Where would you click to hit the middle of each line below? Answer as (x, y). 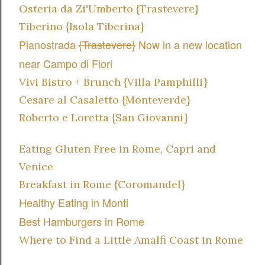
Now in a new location (189, 44)
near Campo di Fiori (66, 63)
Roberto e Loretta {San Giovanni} (104, 117)
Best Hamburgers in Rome (82, 221)
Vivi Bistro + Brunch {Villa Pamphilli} (113, 82)
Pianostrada (49, 44)
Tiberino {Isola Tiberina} (82, 26)
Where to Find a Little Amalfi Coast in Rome (132, 240)
